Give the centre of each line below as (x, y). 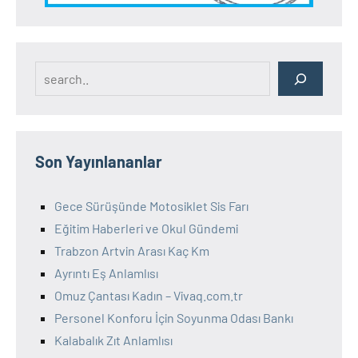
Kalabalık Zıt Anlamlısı (113, 340)
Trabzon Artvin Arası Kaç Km (132, 251)
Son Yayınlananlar (99, 162)
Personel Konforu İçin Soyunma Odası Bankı (174, 318)
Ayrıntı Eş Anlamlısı (106, 273)
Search (54, 71)
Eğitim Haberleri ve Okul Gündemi (146, 229)
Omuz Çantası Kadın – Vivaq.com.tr (149, 296)
